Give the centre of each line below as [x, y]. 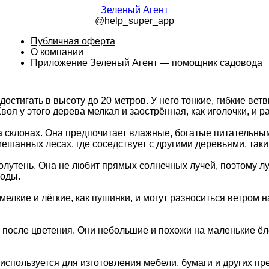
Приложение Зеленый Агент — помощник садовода [147, 63]
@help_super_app [134, 21]
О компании [57, 52]
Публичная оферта [73, 41]
